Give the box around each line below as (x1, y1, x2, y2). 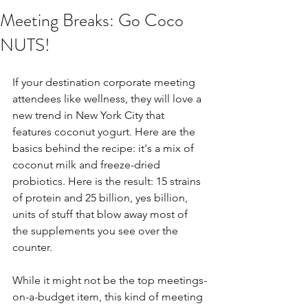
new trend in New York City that (12, 109, 167, 122)
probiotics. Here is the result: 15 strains (12, 175, 203, 188)
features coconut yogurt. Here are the (12, 125, 198, 138)
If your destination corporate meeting (12, 76, 198, 89)
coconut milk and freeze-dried (12, 158, 163, 171)
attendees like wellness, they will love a (12, 92, 204, 105)
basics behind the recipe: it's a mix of (12, 142, 197, 155)
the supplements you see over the (12, 224, 181, 237)
